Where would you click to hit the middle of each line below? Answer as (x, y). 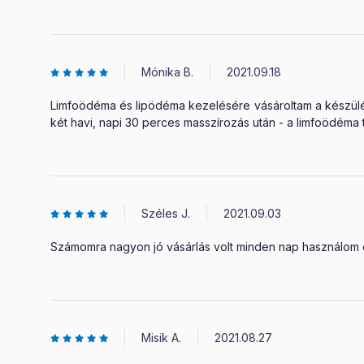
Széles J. (166, 213)
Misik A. (161, 338)
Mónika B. (167, 72)
